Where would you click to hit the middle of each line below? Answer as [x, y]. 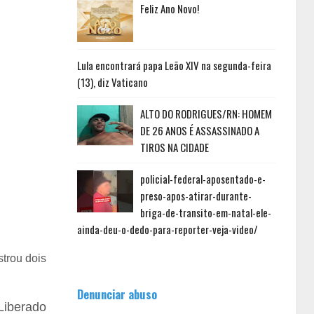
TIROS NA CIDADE [174, 147]
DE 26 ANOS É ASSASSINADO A [199, 130]
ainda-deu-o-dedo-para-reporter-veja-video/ [167, 229]
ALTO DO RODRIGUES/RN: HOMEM [206, 114]
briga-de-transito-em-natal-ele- [205, 212]
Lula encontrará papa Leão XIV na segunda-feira [174, 65]
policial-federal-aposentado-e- [203, 179]
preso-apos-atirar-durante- [196, 196]
